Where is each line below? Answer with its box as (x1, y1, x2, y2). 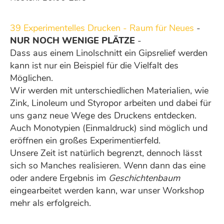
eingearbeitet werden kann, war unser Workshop (10, 184, 204, 196)
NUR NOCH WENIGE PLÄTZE (10, 34, 135, 46)
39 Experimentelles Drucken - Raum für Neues (10, 22, 194, 34)
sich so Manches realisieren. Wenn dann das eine (10, 159, 205, 171)
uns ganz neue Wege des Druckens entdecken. (10, 109, 196, 121)
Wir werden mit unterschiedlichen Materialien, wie (10, 84, 208, 96)
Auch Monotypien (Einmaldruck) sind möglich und (10, 122, 207, 134)
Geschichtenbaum (108, 172, 180, 184)
